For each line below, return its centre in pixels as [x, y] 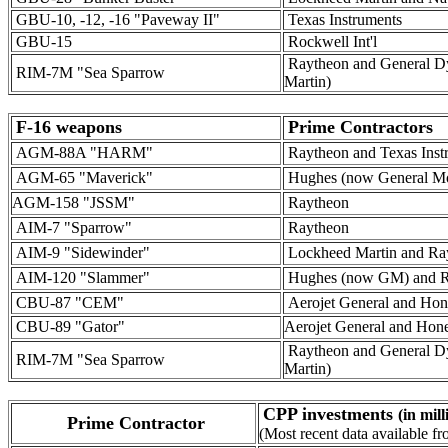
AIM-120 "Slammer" [81, 277]
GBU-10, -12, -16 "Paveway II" [116, 19]
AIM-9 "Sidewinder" [81, 252]
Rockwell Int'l [330, 41]
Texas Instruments [343, 19]
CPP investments [330, 414]
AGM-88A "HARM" [82, 152]
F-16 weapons [69, 127]
